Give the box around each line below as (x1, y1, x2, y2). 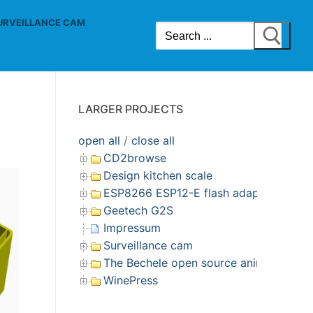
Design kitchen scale (103, 168, 212, 182)
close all (131, 133, 175, 147)
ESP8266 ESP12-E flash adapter (103, 185, 274, 200)
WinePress (103, 272, 158, 287)
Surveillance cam (103, 238, 193, 252)
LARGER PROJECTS (78, 101, 183, 116)
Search (155, 23, 192, 37)
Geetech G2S (103, 203, 173, 217)
